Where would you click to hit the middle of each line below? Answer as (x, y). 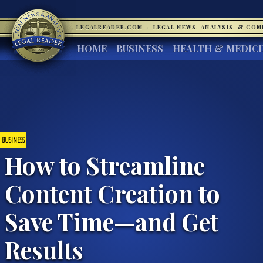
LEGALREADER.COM (111, 27)
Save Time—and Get (112, 221)
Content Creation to (112, 193)
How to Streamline (105, 165)
